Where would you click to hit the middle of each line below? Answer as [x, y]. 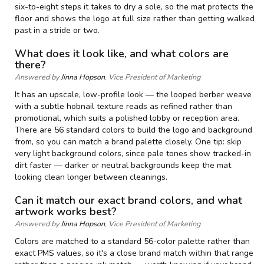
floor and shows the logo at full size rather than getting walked [135, 19]
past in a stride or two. [57, 31]
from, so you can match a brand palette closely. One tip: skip [128, 142]
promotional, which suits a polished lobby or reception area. [127, 118]
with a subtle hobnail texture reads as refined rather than [123, 107]
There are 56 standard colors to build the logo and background [133, 130]
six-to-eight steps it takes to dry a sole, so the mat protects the [134, 7]
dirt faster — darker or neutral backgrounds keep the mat [123, 166]
